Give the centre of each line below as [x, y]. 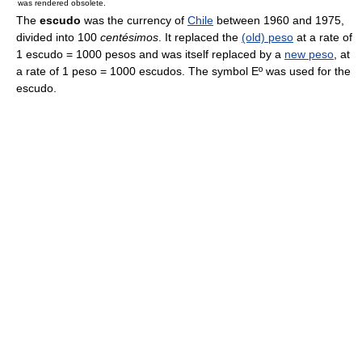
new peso [309, 54]
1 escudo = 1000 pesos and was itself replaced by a [150, 54]
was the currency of [134, 20]
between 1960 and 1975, [279, 20]
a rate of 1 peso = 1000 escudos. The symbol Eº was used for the [183, 71]
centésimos [129, 37]
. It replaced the [200, 37]
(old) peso [267, 37]
